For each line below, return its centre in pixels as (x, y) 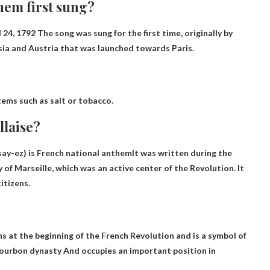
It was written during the (182, 152)
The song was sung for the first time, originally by (134, 33)
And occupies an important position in (139, 250)
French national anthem (84, 152)
